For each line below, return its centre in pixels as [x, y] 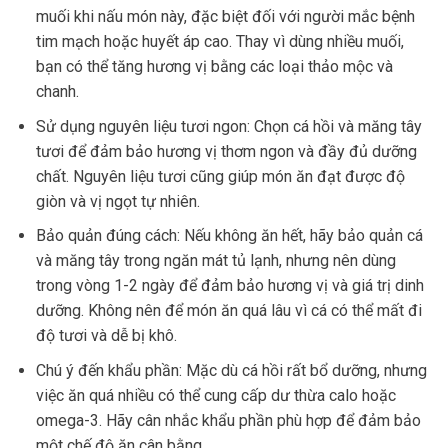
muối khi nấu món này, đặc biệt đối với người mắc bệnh [225, 16]
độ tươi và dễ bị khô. [106, 336]
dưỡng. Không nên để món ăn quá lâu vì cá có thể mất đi [228, 311]
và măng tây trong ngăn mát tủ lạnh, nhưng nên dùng [215, 261]
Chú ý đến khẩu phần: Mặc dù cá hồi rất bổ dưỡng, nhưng [231, 370]
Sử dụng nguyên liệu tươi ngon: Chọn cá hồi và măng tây [228, 126]
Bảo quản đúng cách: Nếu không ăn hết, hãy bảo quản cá [229, 236]
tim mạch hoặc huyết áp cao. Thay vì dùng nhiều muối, [219, 41]
